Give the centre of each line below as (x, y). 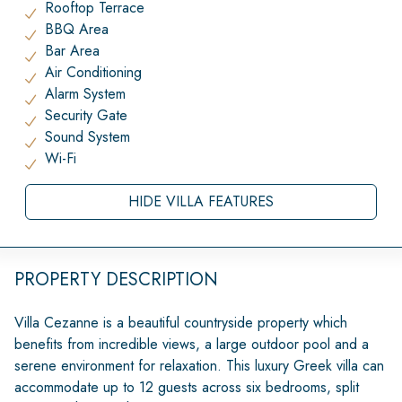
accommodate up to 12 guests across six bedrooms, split (187, 387)
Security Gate (86, 115)
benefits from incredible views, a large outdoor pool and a (192, 344)
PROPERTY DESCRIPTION (116, 280)
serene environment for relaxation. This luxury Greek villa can (199, 366)
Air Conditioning (93, 72)
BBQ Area (77, 29)
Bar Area (72, 51)
